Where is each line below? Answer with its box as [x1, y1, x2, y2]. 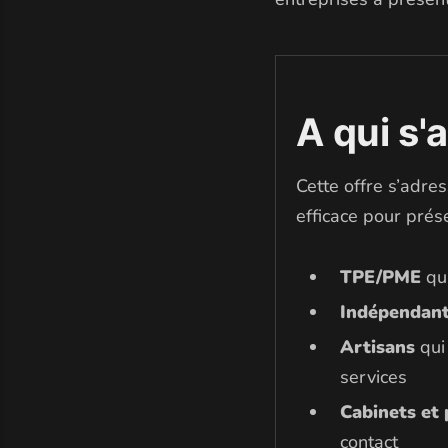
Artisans [340, 335, 416, 360]
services [340, 365, 408, 390]
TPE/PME [340, 265, 422, 290]
